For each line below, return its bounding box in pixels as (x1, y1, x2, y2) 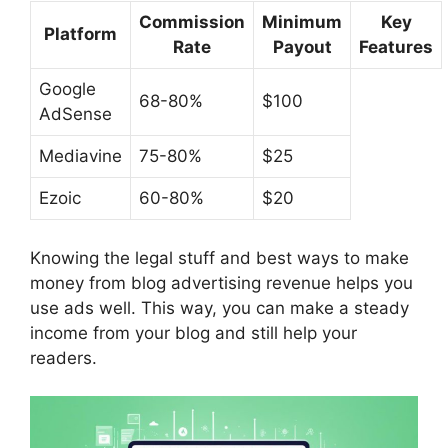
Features (359, 37, 433, 58)
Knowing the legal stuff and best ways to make (30, 247, 409, 268)
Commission (139, 12, 245, 33)
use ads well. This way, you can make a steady (30, 297, 409, 318)
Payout (272, 37, 332, 58)
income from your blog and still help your (30, 322, 357, 343)
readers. (30, 347, 97, 368)
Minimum (262, 12, 342, 33)
